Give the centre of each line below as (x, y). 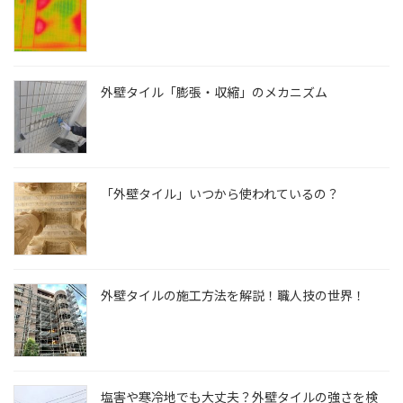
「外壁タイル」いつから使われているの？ (220, 193)
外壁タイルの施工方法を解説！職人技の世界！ (233, 295)
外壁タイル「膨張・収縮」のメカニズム (214, 92)
